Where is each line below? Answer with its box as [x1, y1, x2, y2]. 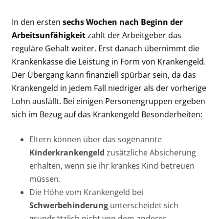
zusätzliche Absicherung [105, 147, 196, 158]
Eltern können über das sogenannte [29, 133, 162, 145]
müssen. [29, 173, 61, 184]
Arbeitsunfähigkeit [12, 29, 86, 41]
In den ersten [12, 16, 63, 27]
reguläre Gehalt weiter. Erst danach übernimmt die [12, 43, 199, 54]
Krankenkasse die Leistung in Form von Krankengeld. [12, 56, 206, 67]
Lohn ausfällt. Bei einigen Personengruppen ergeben [12, 95, 205, 107]
